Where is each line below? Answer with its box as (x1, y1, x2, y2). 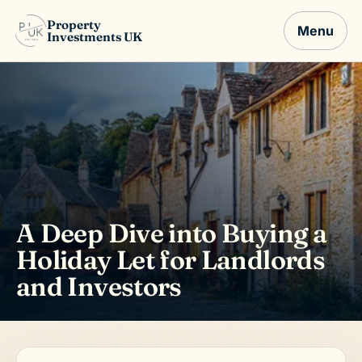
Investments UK (47, 29, 143, 45)
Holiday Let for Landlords (16, 244, 325, 276)
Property (47, 16, 102, 32)
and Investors (16, 271, 182, 303)
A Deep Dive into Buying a (16, 217, 326, 250)
